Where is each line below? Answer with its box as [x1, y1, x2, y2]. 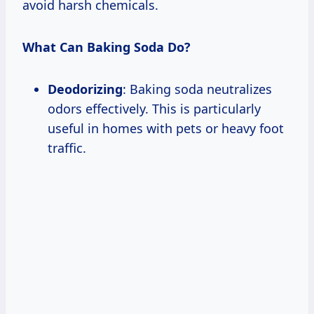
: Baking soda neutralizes [123, 81, 272, 98]
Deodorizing [48, 81, 123, 98]
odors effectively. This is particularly [48, 100, 261, 118]
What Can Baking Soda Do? [22, 39, 191, 56]
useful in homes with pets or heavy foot [48, 120, 284, 137]
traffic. [48, 139, 86, 157]
